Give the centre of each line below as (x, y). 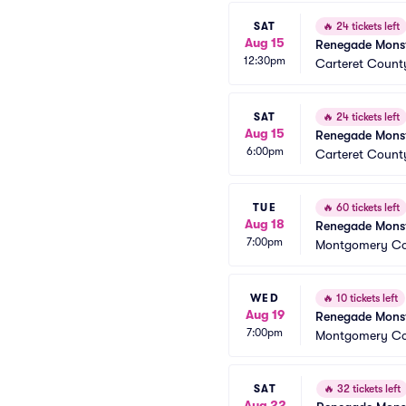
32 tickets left (367, 389)
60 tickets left (367, 208)
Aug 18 (265, 223)
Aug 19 (265, 314)
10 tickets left (366, 298)
